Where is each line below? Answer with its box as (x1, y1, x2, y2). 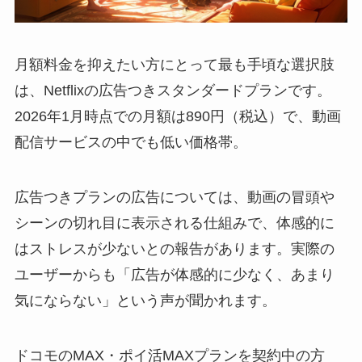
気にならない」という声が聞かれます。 (14, 293, 276, 309)
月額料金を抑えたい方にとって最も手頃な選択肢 (14, 57, 335, 74)
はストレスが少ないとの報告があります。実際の (14, 241, 335, 258)
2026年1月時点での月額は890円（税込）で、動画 (14, 108, 341, 125)
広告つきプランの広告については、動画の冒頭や (14, 189, 335, 206)
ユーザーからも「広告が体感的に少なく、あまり (14, 267, 335, 284)
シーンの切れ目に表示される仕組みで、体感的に (14, 215, 335, 232)
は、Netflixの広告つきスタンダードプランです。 (14, 82, 331, 99)
